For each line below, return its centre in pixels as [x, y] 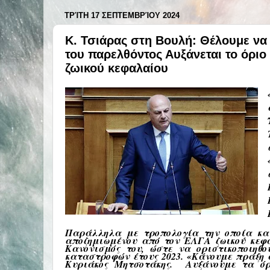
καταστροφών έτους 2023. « [128, 256]
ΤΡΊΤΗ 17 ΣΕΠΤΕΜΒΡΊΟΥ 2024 [122, 16]
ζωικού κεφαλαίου [117, 68]
